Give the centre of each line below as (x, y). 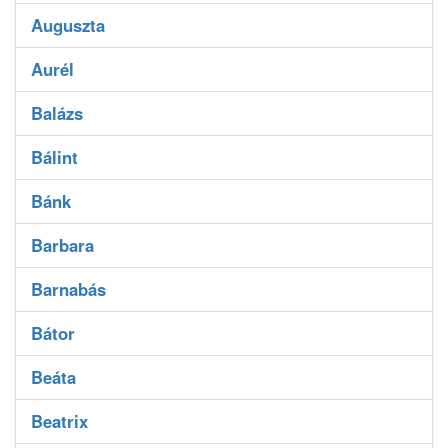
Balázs (57, 113)
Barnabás (68, 289)
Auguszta (68, 25)
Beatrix (59, 421)
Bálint (54, 157)
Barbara (62, 245)
